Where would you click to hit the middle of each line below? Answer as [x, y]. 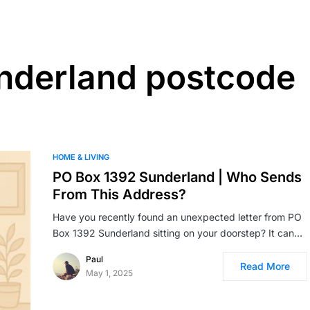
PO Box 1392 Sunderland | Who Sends [177, 177]
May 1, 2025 [109, 273]
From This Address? [119, 194]
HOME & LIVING [81, 157]
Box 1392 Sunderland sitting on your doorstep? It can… [177, 233]
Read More [265, 266]
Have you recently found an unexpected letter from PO [177, 217]
